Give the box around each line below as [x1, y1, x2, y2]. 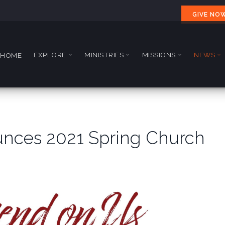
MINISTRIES [84, 50, 124, 59]
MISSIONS [142, 50, 176, 59]
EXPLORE [34, 50, 66, 59]
